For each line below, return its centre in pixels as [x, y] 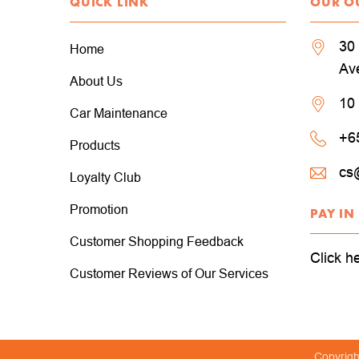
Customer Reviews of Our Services [169, 273]
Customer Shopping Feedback [157, 241]
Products [95, 145]
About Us [96, 81]
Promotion [99, 209]
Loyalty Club [105, 177]
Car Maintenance [119, 113]
